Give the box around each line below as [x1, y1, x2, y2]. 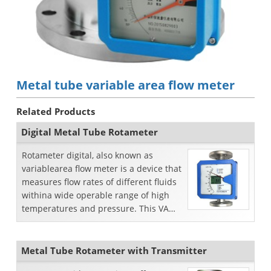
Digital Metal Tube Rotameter [21, 126, 158, 138]
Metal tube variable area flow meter [16, 77, 235, 93]
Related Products [16, 105, 95, 117]
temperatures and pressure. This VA [22, 203, 169, 214]
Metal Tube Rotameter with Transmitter [21, 244, 207, 256]
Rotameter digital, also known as [22, 149, 153, 161]
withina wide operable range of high [22, 189, 169, 201]
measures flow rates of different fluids [22, 176, 177, 188]
